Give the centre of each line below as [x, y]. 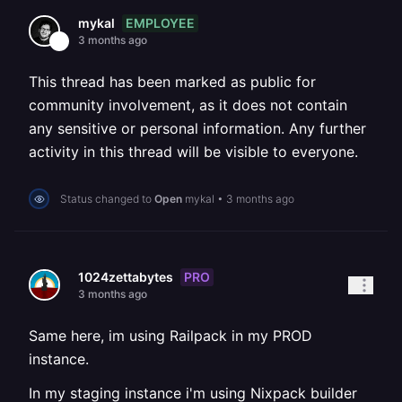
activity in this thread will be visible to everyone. [193, 152]
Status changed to [107, 198]
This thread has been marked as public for [172, 82]
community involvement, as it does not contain [188, 105]
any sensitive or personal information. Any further [197, 128]
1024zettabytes [126, 277]
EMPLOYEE [160, 22]
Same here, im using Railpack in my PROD [170, 336]
